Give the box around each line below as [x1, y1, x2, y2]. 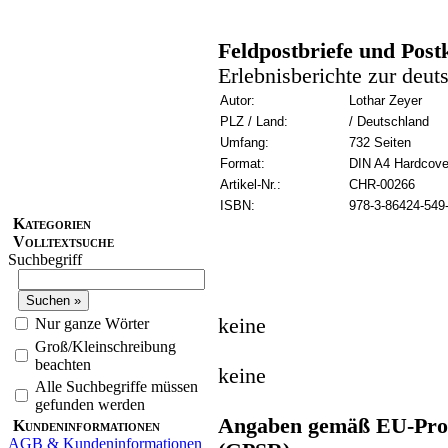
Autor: [220, 92, 255, 108]
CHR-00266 [349, 176, 415, 192]
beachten [35, 355, 91, 373]
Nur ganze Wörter [35, 314, 149, 332]
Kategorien [13, 214, 91, 232]
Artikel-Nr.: [220, 176, 281, 192]
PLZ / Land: [220, 113, 288, 129]
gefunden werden [35, 395, 145, 413]
